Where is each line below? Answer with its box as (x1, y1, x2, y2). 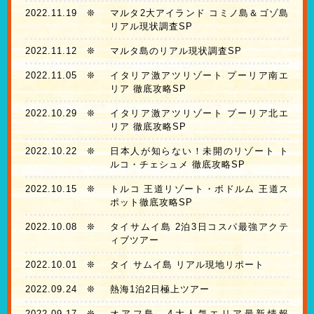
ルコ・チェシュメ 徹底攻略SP (109, 159, 245, 170)
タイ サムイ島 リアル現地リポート (109, 259, 264, 271)
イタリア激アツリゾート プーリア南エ (109, 70, 289, 81)
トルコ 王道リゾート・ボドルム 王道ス (109, 184, 289, 195)
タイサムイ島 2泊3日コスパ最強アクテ (109, 221, 289, 233)
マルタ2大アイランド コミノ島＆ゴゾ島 (109, 8, 289, 19)
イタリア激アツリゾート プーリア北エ (109, 108, 289, 119)
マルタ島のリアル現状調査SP (109, 46, 242, 57)
